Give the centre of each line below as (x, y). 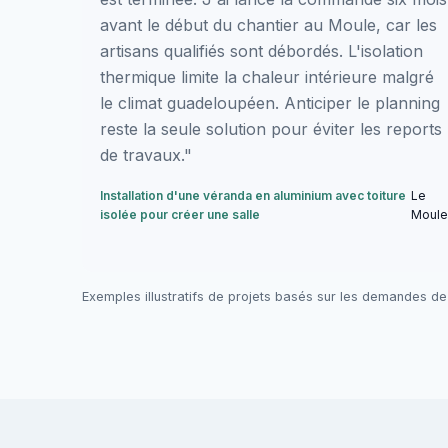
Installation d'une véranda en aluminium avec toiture (253, 195)
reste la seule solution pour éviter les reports (271, 128)
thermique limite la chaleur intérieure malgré (267, 76)
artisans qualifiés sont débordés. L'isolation (261, 50)
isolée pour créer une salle (180, 214)
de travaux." (146, 154)
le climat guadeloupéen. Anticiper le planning (270, 102)
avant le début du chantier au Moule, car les (268, 24)
